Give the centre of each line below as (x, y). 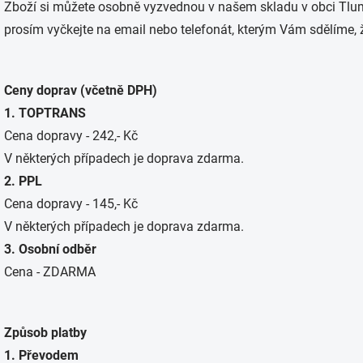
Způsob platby (45, 333)
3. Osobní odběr (50, 249)
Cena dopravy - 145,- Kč (71, 204)
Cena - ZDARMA (50, 272)
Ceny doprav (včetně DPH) (81, 90)
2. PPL (23, 181)
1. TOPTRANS (45, 113)
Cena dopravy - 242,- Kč (71, 136)
